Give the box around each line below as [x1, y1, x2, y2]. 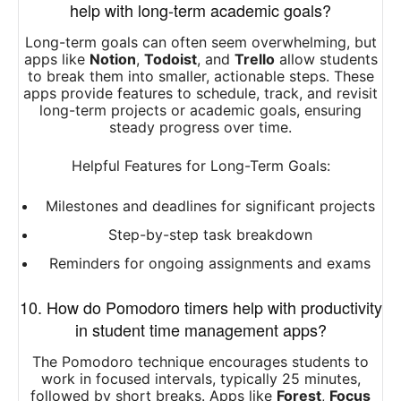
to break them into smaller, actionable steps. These [27, 67, 374, 86]
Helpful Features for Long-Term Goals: [71, 157, 330, 175]
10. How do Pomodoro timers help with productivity [19, 295, 382, 320]
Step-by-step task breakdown [107, 226, 312, 244]
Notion [89, 50, 136, 69]
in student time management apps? [74, 318, 327, 342]
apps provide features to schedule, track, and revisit [23, 84, 378, 103]
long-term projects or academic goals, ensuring [39, 101, 362, 120]
